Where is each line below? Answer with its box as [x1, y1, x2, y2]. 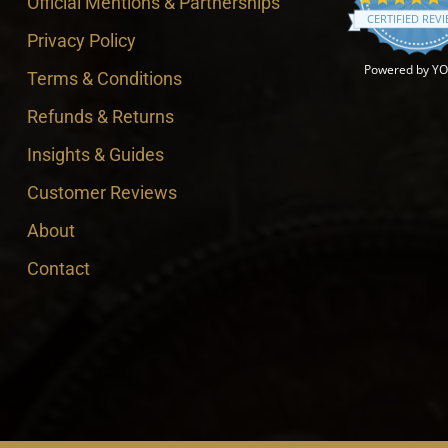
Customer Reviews [26, 182, 177, 203]
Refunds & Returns [26, 106, 174, 127]
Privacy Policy [26, 30, 136, 51]
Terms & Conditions [26, 68, 182, 89]
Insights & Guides [26, 144, 164, 165]
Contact [26, 258, 90, 279]
